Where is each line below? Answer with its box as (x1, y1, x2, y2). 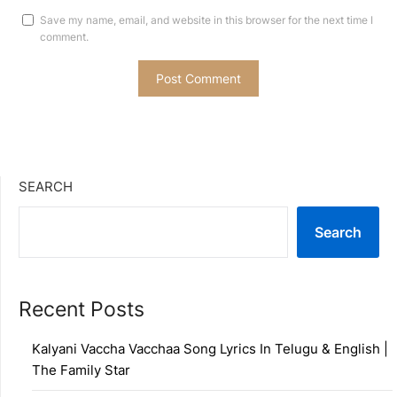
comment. (40, 29, 89, 43)
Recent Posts (19, 296, 144, 321)
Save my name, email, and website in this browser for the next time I (40, 12, 373, 27)
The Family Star (32, 361, 130, 378)
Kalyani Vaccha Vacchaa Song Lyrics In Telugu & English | (32, 339, 388, 357)
